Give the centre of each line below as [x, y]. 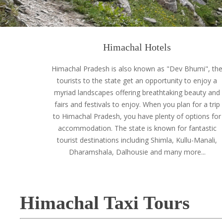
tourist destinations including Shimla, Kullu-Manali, [137, 140]
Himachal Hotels [137, 47]
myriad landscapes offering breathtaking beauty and [137, 92]
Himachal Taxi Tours [105, 203]
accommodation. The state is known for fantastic [137, 128]
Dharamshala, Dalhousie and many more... [137, 152]
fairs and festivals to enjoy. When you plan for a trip [137, 104]
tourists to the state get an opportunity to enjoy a [137, 81]
